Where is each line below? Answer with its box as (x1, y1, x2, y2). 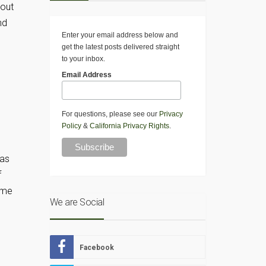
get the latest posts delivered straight (61, 43, 179, 52)
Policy (61, 122, 81, 131)
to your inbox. (61, 55, 105, 64)
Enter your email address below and (61, 31, 178, 40)
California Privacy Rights (89, 122, 169, 131)
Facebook (79, 243, 114, 252)
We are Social (49, 197, 104, 208)
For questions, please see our (61, 110, 159, 119)
